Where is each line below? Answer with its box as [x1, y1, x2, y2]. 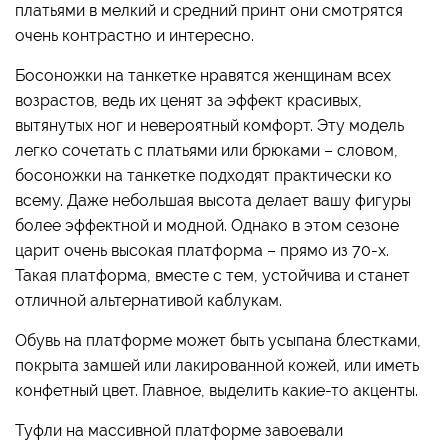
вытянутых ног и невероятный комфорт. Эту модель [15, 116, 404, 136]
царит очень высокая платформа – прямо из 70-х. [15, 241, 389, 261]
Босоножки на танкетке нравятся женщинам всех [15, 66, 391, 86]
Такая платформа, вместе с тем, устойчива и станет [15, 266, 410, 286]
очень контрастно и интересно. [15, 26, 254, 46]
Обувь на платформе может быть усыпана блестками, [15, 331, 421, 351]
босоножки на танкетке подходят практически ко [15, 166, 392, 186]
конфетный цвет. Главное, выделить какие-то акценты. [15, 381, 418, 401]
